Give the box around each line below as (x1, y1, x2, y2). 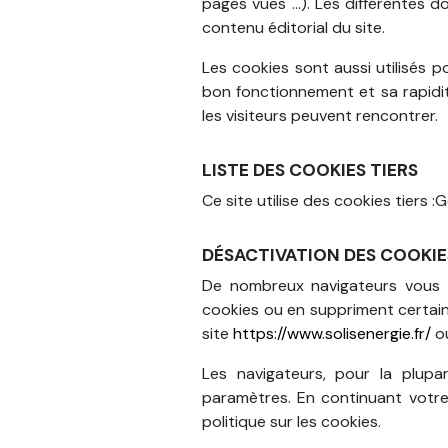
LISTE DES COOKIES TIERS (202, 159, 418, 181)
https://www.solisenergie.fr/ (233, 323, 431, 344)
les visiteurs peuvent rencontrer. (202, 105, 438, 126)
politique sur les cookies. (202, 411, 381, 432)
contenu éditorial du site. (202, 17, 385, 38)
